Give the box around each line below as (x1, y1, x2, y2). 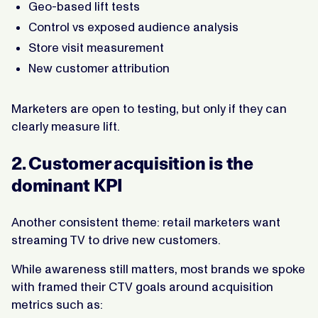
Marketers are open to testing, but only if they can (11, 101, 287, 116)
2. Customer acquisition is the (11, 153, 253, 174)
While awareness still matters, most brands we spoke (11, 261, 305, 276)
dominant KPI (11, 175, 124, 196)
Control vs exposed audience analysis (28, 19, 238, 34)
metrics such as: (11, 297, 103, 312)
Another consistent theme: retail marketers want (11, 214, 280, 229)
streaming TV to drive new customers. (11, 232, 221, 247)
